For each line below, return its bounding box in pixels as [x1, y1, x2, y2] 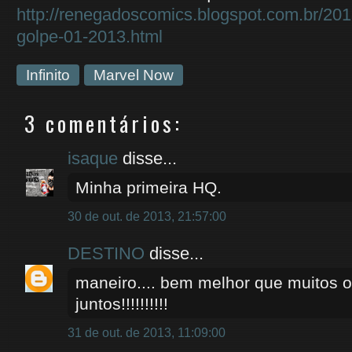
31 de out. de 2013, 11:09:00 [68, 326, 225, 339]
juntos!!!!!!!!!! [75, 295, 168, 313]
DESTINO [68, 244, 145, 263]
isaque [68, 148, 118, 168]
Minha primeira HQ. [75, 178, 222, 196]
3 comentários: [24, 107, 182, 139]
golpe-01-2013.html [16, 27, 163, 46]
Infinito [26, 67, 70, 83]
